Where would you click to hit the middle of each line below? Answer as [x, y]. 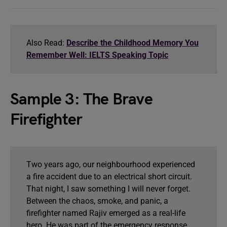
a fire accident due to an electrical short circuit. [109, 177]
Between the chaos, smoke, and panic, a [97, 201]
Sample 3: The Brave [81, 100]
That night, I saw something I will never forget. [108, 189]
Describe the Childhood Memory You [133, 43]
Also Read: [45, 43]
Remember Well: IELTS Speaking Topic [97, 55]
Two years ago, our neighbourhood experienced [111, 164]
